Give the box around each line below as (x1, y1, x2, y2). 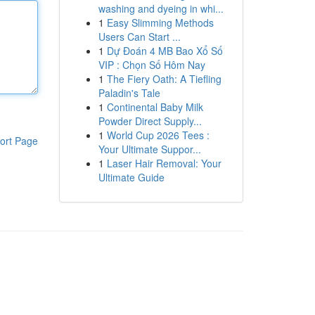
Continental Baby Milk (106, 100, 203, 114)
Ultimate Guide (98, 170, 165, 184)
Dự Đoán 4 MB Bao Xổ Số (106, 44, 223, 58)
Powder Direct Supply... (98, 114, 202, 128)
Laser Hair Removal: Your (106, 156, 221, 170)
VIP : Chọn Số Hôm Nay (98, 58, 205, 72)
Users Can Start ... (98, 30, 181, 44)
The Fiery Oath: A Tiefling (106, 72, 221, 86)
